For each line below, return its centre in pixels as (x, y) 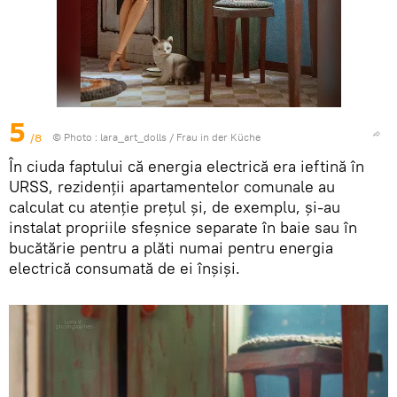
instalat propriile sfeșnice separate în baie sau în (183, 228)
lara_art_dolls (133, 137)
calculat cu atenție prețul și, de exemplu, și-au (175, 207)
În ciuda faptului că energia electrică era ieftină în (187, 167)
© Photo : (76, 137)
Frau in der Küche (218, 137)
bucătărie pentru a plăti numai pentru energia (171, 248)
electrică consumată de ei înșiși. (125, 269)
